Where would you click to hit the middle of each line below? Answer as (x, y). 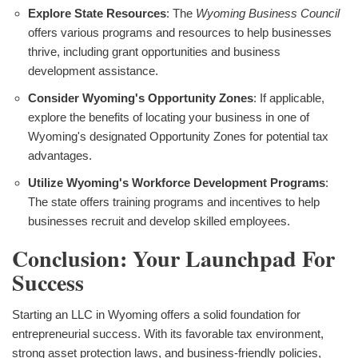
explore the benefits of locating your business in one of (169, 117)
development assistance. (93, 71)
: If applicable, (289, 98)
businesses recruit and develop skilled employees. (159, 221)
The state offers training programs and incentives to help (174, 202)
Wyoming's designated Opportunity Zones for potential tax (178, 137)
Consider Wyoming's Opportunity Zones (141, 98)
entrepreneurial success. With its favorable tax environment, (168, 334)
